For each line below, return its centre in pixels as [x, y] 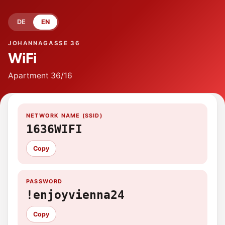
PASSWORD [44, 181]
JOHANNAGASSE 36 [44, 43]
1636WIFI [54, 129]
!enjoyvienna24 [75, 195]
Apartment [28, 76]
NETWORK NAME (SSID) [64, 115]
